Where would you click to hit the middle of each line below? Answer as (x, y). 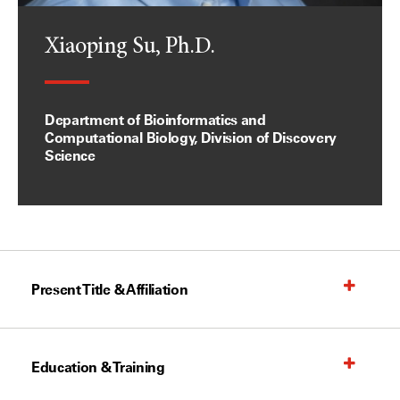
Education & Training (98, 367)
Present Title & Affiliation (110, 289)
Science (70, 155)
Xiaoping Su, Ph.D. (130, 47)
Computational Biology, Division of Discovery (191, 137)
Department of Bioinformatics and (155, 120)
